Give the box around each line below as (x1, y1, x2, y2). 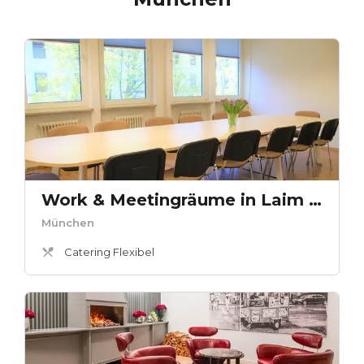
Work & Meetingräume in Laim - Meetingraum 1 (309, 190, 322, 210)
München (41, 216, 94, 230)
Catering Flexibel (64, 245, 154, 259)
